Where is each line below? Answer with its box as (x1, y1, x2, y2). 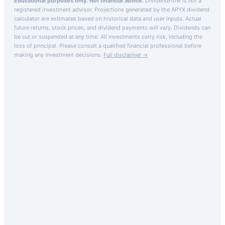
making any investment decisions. (14, 51, 102, 58)
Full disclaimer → (103, 51, 148, 58)
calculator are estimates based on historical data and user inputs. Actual (14, 15, 201, 22)
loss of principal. (14, 42, 58, 49)
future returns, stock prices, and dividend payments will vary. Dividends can (14, 24, 210, 31)
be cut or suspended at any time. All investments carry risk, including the (14, 33, 202, 40)
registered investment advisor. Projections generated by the (14, 6, 171, 13)
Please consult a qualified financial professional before (59, 42, 201, 49)
